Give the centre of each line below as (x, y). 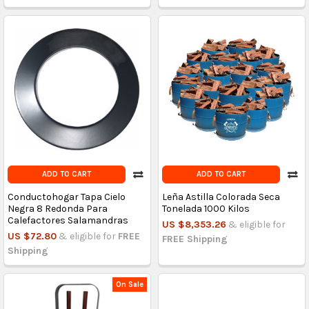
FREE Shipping (195, 239)
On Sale (130, 284)
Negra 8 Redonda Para (57, 209)
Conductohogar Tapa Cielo (66, 197)
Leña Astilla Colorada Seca (221, 197)
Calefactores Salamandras (68, 221)
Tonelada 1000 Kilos (206, 209)
